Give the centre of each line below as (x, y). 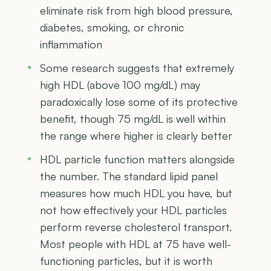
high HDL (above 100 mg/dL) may (120, 84)
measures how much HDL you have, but (136, 193)
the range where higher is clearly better (136, 135)
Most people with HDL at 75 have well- (135, 243)
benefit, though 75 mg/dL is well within (133, 118)
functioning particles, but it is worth (126, 260)
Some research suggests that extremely (137, 67)
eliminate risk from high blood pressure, (136, 10)
